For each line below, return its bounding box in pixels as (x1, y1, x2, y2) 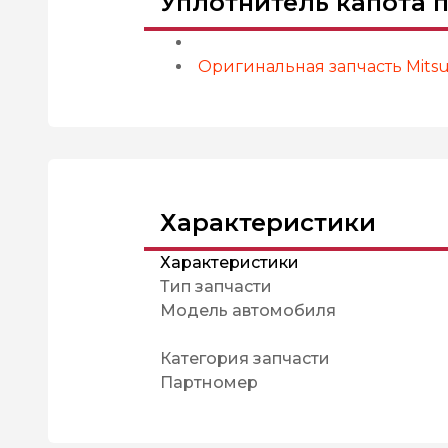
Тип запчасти (160, 277, 272, 296)
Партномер (160, 373, 258, 392)
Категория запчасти (160, 349, 330, 368)
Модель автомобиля (160, 301, 336, 320)
